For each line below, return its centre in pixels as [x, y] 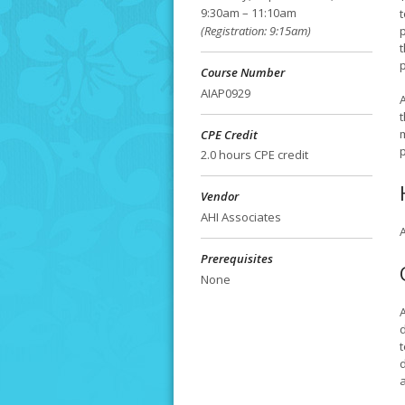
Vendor [220, 197]
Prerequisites [237, 258]
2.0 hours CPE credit [254, 155]
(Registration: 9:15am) [256, 31]
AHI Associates [241, 217]
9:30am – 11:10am [249, 13]
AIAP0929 [226, 93]
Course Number [243, 73]
